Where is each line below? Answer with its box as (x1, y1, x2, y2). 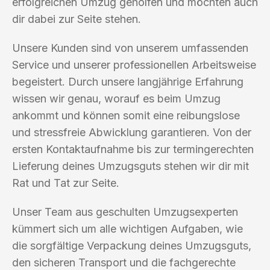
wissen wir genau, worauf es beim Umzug (12, 92, 221, 105)
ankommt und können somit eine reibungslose (12, 108, 240, 122)
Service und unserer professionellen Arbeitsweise (12, 58, 256, 71)
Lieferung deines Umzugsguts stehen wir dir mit (12, 159, 249, 172)
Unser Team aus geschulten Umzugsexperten (12, 205, 238, 218)
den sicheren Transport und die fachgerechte (12, 256, 236, 269)
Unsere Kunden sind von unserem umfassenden (12, 41, 248, 54)
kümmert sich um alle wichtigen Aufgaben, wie (12, 222, 243, 235)
